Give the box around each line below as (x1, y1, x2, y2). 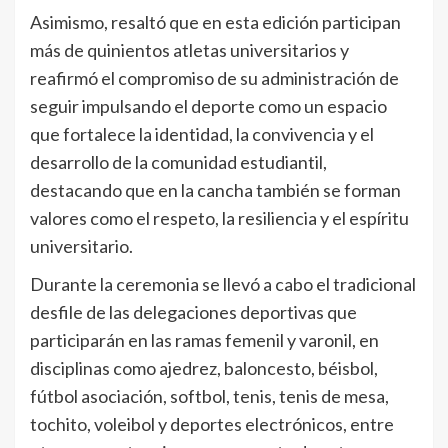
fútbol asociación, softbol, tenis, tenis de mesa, (30, 384, 389, 407)
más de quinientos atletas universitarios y (30, 38, 349, 61)
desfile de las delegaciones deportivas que (30, 300, 357, 323)
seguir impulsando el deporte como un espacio (30, 94, 387, 117)
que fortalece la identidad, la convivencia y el (30, 122, 374, 145)
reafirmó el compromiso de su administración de (30, 66, 399, 89)
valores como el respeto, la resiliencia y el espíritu (30, 206, 409, 229)
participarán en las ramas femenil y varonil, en (30, 328, 379, 351)
